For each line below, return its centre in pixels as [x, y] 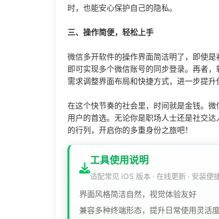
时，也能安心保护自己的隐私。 [122, 8]
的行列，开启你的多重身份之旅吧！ [130, 130]
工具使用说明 [119, 160]
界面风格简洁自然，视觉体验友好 [138, 194]
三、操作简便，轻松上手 [110, 32]
